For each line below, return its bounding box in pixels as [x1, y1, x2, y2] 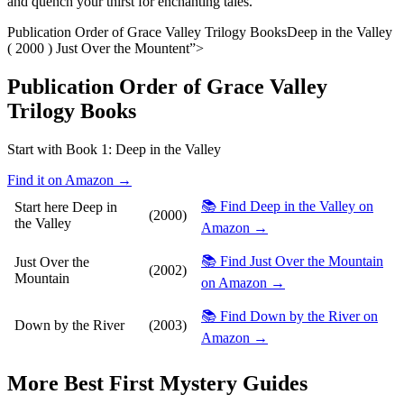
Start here [14, 198, 69, 215]
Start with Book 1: [7, 141, 115, 157]
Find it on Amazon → [7, 171, 132, 188]
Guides [237, 371, 308, 395]
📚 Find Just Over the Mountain [201, 252, 383, 269]
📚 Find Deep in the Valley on [201, 197, 373, 214]
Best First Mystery [64, 371, 237, 395]
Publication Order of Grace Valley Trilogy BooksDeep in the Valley [7, 24, 392, 41]
